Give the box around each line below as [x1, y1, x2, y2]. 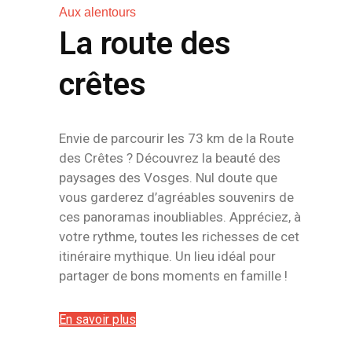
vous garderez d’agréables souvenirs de [59, 189, 294, 205]
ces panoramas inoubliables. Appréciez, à [59, 209, 301, 225]
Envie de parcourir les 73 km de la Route [59, 130, 294, 146]
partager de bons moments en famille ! [59, 268, 288, 284]
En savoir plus [59, 312, 136, 327]
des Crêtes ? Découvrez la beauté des [59, 150, 280, 166]
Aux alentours [59, 5, 136, 19]
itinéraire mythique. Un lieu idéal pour [59, 248, 276, 264]
